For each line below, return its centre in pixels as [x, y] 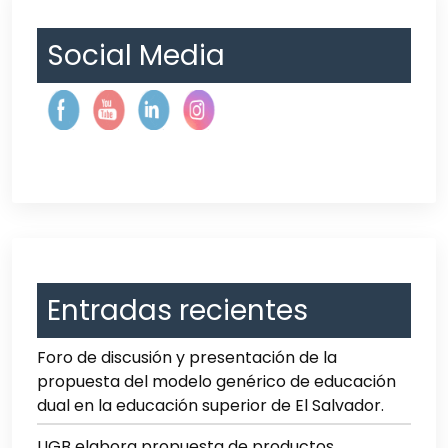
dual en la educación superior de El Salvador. [210, 405]
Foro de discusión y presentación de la [187, 357]
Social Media [136, 55]
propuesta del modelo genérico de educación [216, 381]
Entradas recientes [177, 310]
